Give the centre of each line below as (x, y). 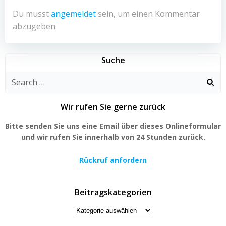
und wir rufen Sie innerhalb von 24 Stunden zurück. (113, 137)
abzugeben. (35, 26)
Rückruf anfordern (113, 160)
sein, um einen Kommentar (148, 13)
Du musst (32, 13)
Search (18, 77)
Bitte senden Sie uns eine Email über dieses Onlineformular (113, 126)
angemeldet (73, 13)
